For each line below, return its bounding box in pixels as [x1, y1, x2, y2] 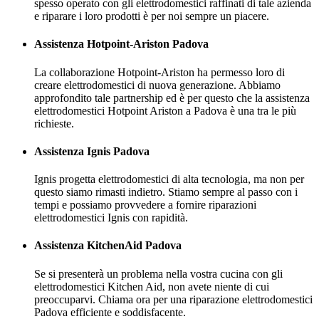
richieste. [34, 117, 74, 130]
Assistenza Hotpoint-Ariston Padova [34, 38, 209, 51]
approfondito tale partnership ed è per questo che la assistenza [34, 91, 310, 104]
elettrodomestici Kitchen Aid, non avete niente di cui [34, 280, 269, 293]
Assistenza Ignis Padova [34, 145, 150, 157]
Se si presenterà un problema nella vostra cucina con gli [34, 267, 283, 280]
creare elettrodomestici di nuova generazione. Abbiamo [34, 78, 281, 91]
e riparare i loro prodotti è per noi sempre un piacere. [34, 10, 269, 23]
